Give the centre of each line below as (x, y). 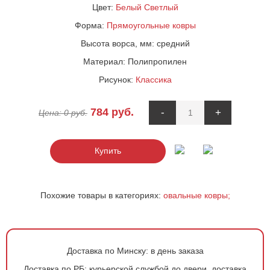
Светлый (161, 7)
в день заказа (176, 250)
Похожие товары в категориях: (102, 195)
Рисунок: (117, 79)
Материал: (105, 61)
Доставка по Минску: (107, 250)
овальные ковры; (196, 195)
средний (173, 43)
